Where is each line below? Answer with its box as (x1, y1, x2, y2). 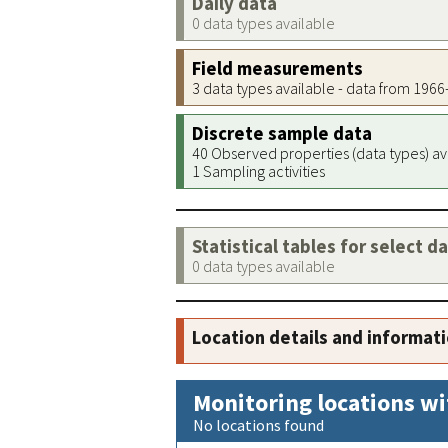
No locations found (193, 415, 324, 435)
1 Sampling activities (192, 161, 325, 181)
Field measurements (192, 57, 363, 80)
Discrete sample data (192, 122, 372, 145)
